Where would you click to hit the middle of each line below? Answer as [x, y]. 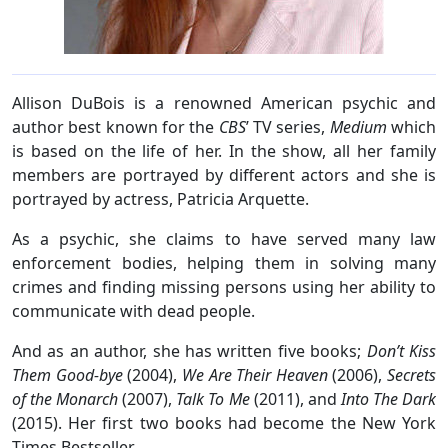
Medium [358, 126]
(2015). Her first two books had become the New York [224, 422]
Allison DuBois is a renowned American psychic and [224, 102]
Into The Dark [388, 398]
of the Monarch [65, 398]
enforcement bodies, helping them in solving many [224, 262]
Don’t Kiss [401, 350]
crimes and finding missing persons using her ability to [224, 286]
